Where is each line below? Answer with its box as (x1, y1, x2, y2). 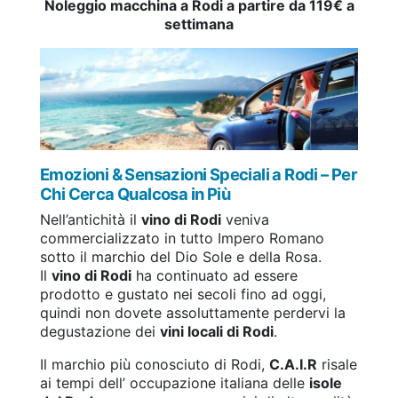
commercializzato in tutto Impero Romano (40, 228, 324, 247)
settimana (164, 14, 234, 33)
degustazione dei (40, 322, 160, 340)
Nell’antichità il (40, 210, 141, 228)
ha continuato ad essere (131, 266, 298, 284)
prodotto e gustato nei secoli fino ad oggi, (40, 284, 326, 303)
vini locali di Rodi (160, 322, 274, 340)
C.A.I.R (269, 354, 317, 373)
